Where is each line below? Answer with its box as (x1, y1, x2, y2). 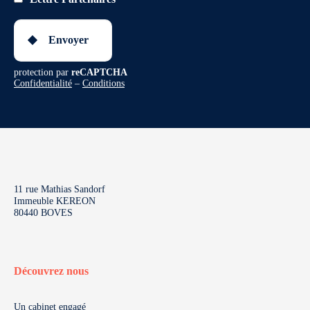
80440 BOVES (14, 207, 73, 218)
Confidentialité (14, 77, 72, 89)
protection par (14, 66, 71, 77)
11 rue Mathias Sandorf (14, 183, 105, 194)
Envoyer (48, 34, 89, 46)
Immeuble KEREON (14, 195, 95, 206)
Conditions (82, 77, 125, 89)
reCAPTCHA (71, 66, 127, 77)
